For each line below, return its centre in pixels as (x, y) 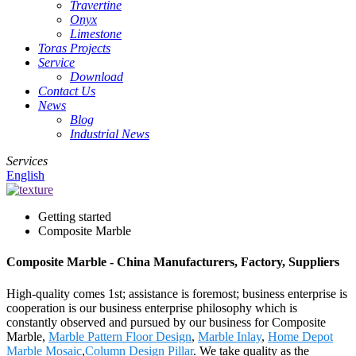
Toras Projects (74, 48)
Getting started (75, 217)
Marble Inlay (230, 336)
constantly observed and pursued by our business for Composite (166, 322)
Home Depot (300, 336)
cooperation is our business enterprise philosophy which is (152, 308)
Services (27, 161)
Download (97, 77)
